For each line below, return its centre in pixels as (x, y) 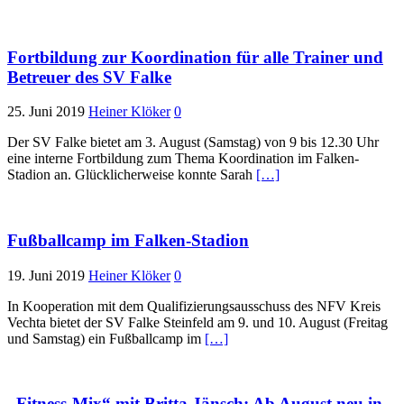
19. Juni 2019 (46, 275)
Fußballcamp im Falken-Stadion (128, 241)
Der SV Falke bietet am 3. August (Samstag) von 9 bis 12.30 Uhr (193, 142)
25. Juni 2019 (46, 112)
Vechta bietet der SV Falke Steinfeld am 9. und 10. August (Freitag (197, 322)
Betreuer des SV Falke (89, 77)
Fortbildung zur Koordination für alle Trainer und (195, 57)
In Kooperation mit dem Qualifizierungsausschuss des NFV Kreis (194, 306)
